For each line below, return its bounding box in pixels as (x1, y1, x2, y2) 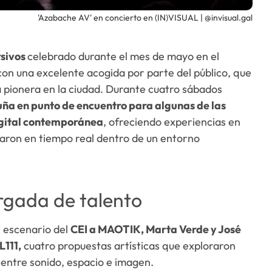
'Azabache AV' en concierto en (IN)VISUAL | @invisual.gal (37, 12, 253, 23)
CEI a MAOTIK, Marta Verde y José (70, 222, 241, 237)
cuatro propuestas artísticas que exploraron (21, 239, 236, 253)
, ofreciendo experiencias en (103, 115, 240, 129)
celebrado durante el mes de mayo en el (27, 49, 219, 63)
